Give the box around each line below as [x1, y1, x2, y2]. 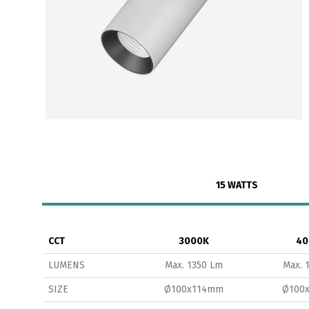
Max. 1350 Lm [165, 259, 223, 271]
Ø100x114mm [164, 283, 223, 295]
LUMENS [48, 259, 85, 271]
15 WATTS [215, 179, 258, 191]
